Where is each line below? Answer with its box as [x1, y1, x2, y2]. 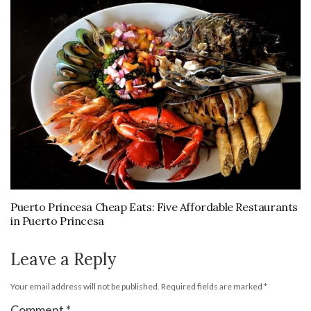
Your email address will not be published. [10, 280, 160, 292]
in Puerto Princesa [10, 213, 104, 228]
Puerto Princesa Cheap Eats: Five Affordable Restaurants [10, 199, 299, 214]
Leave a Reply [10, 248, 116, 270]
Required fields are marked [161, 280, 264, 292]
